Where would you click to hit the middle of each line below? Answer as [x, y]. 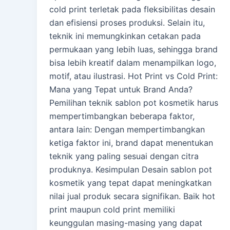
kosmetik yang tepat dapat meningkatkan [130, 183]
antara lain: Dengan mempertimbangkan [127, 130]
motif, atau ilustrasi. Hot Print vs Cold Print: [133, 76]
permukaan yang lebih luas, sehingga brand [133, 50]
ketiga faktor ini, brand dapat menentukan [131, 143]
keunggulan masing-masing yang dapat [126, 223]
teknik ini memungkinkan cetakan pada [125, 36]
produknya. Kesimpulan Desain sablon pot [131, 170]
